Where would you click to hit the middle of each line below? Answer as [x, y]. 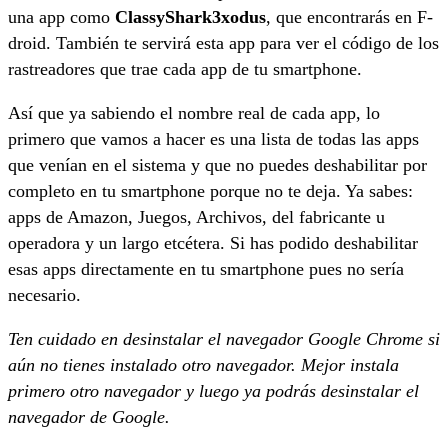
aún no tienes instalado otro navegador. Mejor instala [203, 364]
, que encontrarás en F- [349, 17]
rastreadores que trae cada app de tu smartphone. [185, 69]
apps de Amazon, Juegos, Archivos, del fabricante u [196, 216]
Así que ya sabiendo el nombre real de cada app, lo [194, 112]
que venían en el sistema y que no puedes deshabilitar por [217, 164]
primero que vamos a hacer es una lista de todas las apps [213, 138]
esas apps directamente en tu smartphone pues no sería [206, 268]
